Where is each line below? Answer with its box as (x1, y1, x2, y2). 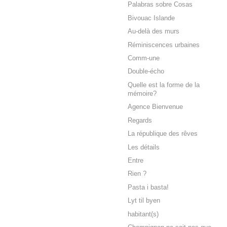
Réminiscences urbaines (128, 41, 200, 49)
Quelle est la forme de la (128, 81, 200, 89)
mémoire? (128, 90, 157, 97)
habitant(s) (128, 210, 159, 218)
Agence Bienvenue (128, 103, 183, 111)
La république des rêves (128, 130, 198, 138)
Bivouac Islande (128, 14, 175, 22)
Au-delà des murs (128, 28, 179, 35)
